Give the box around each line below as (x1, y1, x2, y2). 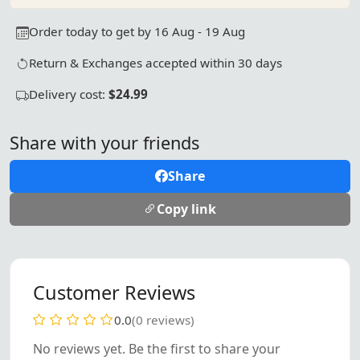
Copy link (157, 199, 216, 218)
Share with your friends (10, 130, 199, 154)
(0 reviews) (132, 311, 194, 328)
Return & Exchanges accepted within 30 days (29, 54, 282, 71)
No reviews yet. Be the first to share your (33, 339, 280, 358)
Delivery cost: (29, 85, 108, 102)
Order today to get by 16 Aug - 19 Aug (29, 22, 245, 39)
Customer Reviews (33, 279, 195, 305)
